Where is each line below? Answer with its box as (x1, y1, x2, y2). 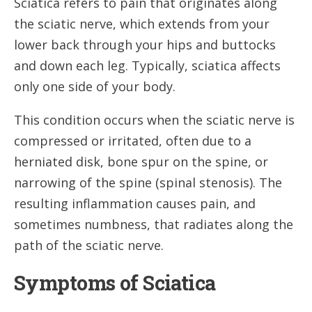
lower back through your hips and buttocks (14, 36, 276, 53)
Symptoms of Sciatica (14, 269, 216, 296)
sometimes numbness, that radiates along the (14, 215, 293, 233)
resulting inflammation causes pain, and (14, 194, 256, 212)
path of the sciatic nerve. (14, 236, 164, 253)
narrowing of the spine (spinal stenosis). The (14, 173, 282, 191)
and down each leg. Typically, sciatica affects (14, 56, 281, 74)
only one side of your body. (14, 77, 175, 95)
